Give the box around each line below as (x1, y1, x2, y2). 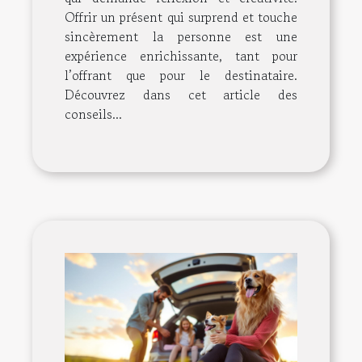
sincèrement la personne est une (65, 27, 297, 47)
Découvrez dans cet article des (65, 85, 297, 105)
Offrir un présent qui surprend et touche (65, 7, 297, 27)
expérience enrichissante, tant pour (65, 46, 297, 66)
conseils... (65, 104, 122, 124)
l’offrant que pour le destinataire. (65, 65, 297, 86)
